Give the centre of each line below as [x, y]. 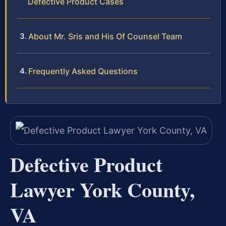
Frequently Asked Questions [83, 71]
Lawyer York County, [102, 190]
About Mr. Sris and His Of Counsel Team [105, 36]
